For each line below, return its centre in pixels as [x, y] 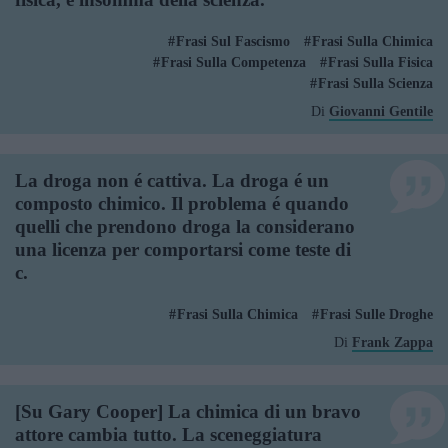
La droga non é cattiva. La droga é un [172, 180]
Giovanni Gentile [381, 111]
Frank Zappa [392, 342]
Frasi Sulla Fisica [380, 62]
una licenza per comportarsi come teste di [183, 249]
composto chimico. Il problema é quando [182, 203]
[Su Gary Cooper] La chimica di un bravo [188, 411]
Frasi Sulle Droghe [376, 314]
